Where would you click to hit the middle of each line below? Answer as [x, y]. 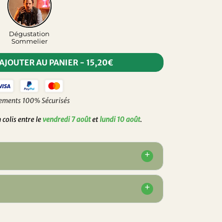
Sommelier [29, 41]
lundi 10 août [120, 120]
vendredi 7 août [67, 120]
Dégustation [29, 33]
